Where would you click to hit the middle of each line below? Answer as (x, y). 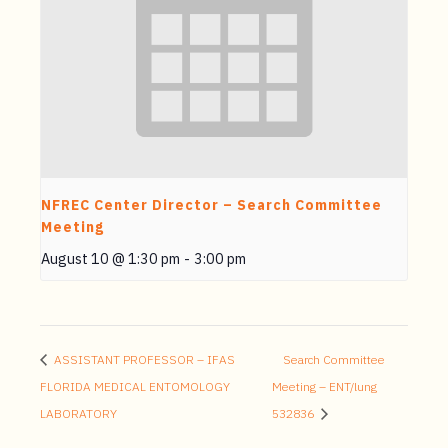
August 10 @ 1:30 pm (110, 259)
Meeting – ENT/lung (325, 387)
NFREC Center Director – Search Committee (211, 205)
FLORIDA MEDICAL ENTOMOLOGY (135, 387)
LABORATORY (78, 414)
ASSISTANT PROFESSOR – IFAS (143, 360)
